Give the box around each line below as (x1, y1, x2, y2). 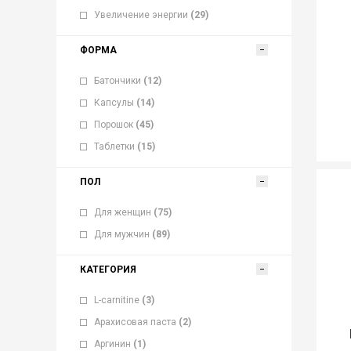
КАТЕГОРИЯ (80, 264, 136, 275)
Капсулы (94, 97, 134, 108)
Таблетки (94, 141, 135, 152)
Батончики (94, 75, 141, 86)
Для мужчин (94, 229, 150, 240)
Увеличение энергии (94, 9, 188, 20)
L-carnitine (94, 295, 139, 306)
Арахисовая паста (94, 317, 176, 327)
